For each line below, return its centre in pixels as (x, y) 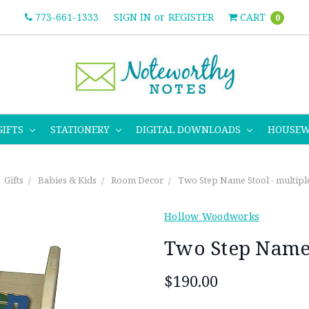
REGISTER (191, 17)
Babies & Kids (67, 180)
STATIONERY (81, 129)
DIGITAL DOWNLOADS (190, 129)
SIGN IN (132, 17)
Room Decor (137, 180)
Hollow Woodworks (212, 216)
